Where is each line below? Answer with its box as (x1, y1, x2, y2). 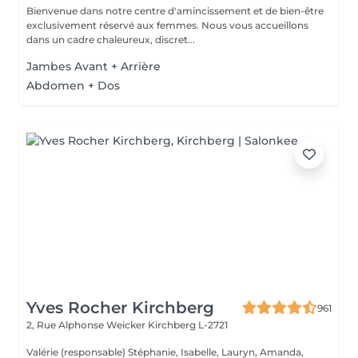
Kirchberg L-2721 (148, 319, 228, 331)
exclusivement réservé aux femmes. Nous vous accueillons (26, 19, 201, 31)
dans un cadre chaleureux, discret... (26, 34, 195, 46)
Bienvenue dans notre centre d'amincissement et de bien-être (26, 5, 324, 17)
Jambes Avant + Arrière (26, 59, 161, 74)
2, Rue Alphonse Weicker (26, 319, 148, 331)
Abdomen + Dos (26, 78, 120, 93)
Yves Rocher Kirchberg (26, 298, 214, 317)
